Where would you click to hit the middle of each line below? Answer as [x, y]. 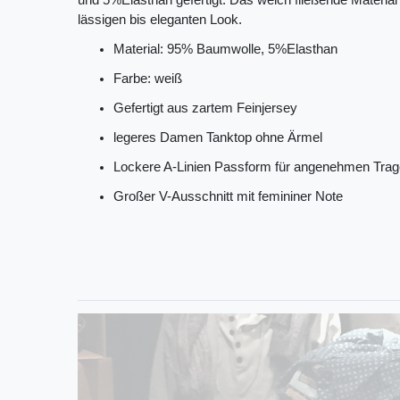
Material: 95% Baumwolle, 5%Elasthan [225, 50]
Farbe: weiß [148, 79]
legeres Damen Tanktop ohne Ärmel [218, 138]
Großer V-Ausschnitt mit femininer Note [228, 197]
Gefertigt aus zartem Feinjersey [205, 108]
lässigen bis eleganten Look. [160, 20]
